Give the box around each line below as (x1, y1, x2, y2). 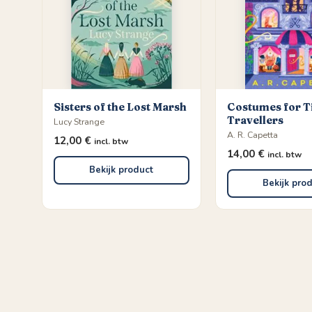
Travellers (226, 113, 283, 127)
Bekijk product (89, 163, 154, 176)
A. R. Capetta (226, 128, 278, 141)
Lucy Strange (54, 115, 104, 127)
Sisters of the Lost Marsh (54, 100, 187, 114)
